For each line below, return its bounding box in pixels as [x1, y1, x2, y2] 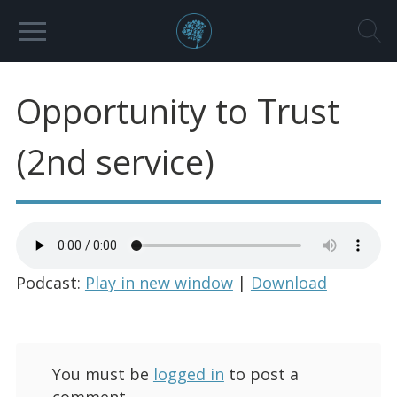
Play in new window [84, 272, 233, 294]
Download [250, 272, 327, 294]
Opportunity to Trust [15, 87, 339, 134]
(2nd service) [15, 137, 214, 184]
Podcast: [15, 272, 85, 294]
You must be [51, 362, 153, 385]
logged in [152, 362, 224, 385]
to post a [223, 362, 299, 385]
